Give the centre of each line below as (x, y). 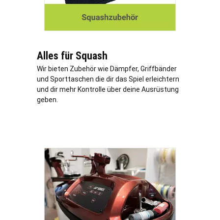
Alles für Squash (72, 55)
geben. (47, 99)
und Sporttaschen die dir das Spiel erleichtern (108, 79)
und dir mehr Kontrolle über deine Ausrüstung (108, 89)
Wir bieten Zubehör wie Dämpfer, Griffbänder (107, 69)
